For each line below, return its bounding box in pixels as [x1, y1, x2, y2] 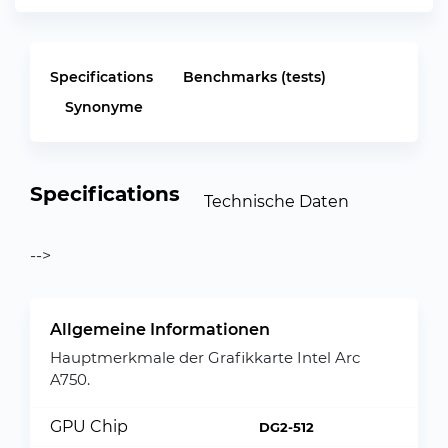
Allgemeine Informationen [50, 320, 270, 339]
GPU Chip [50, 417, 128, 436]
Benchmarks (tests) [183, 68, 326, 86]
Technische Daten [204, 191, 349, 211]
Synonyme [65, 98, 143, 116]
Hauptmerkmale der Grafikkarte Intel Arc [50, 348, 360, 367]
